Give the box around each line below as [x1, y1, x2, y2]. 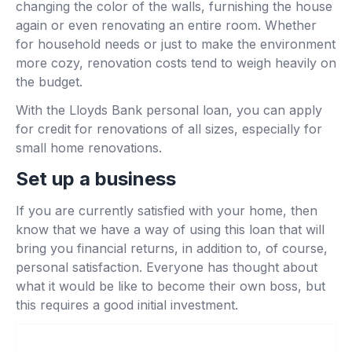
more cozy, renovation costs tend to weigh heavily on [16, 55, 336, 71]
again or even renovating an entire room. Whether [16, 17, 317, 34]
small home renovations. [16, 140, 162, 156]
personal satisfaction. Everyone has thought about [16, 259, 317, 276]
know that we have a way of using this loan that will [16, 222, 324, 238]
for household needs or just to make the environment [16, 36, 335, 53]
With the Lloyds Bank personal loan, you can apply [16, 102, 322, 119]
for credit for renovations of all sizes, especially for [16, 121, 322, 137]
